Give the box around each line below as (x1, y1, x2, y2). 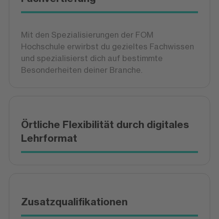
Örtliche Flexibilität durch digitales (21, 118, 189, 131)
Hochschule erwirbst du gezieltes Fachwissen (21, 42, 194, 51)
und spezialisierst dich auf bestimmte (21, 53, 163, 63)
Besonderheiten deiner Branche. (21, 65, 142, 75)
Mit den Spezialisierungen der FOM (21, 30, 153, 40)
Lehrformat (21, 132, 77, 144)
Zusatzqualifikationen (21, 196, 128, 208)
